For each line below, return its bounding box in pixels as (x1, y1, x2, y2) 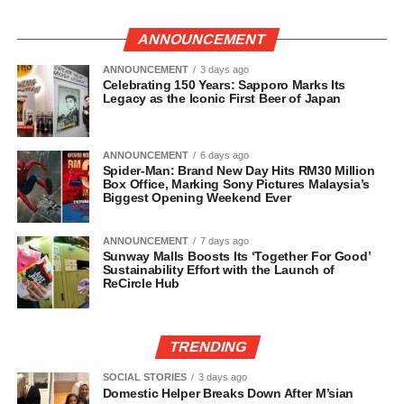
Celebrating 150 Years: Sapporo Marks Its (102, 78, 346, 93)
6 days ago (199, 150, 249, 161)
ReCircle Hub (102, 276, 180, 291)
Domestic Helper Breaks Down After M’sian (102, 386, 354, 401)
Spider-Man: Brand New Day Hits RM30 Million (102, 163, 375, 179)
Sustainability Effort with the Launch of (102, 262, 335, 278)
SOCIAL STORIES (102, 372, 187, 383)
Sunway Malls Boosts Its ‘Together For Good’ (102, 249, 371, 264)
